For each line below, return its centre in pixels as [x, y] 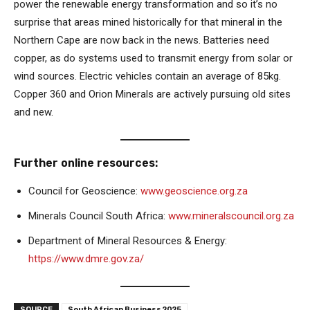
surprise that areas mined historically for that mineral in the [148, 22]
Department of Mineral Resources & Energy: [128, 240]
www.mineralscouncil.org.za [231, 216]
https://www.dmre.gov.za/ [86, 258]
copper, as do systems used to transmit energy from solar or [153, 58]
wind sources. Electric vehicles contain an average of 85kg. [147, 76]
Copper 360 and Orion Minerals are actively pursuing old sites [152, 94]
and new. [35, 112]
